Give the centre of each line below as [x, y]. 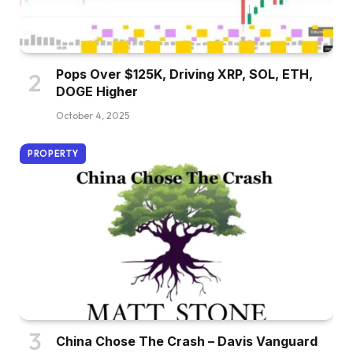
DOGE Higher [97, 92]
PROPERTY [53, 154]
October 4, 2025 [93, 116]
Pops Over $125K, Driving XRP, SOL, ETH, [184, 74]
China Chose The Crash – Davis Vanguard [187, 342]
